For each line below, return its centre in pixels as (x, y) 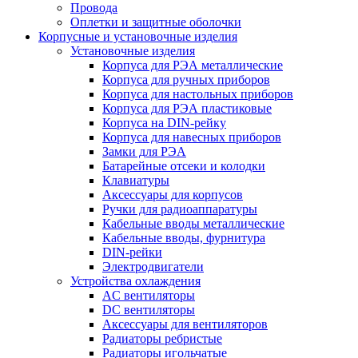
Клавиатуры (136, 180)
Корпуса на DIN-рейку (164, 122)
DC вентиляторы (149, 309)
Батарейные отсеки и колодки (184, 165)
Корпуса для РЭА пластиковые (187, 108)
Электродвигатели (153, 266)
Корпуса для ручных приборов (186, 79)
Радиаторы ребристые (162, 338)
